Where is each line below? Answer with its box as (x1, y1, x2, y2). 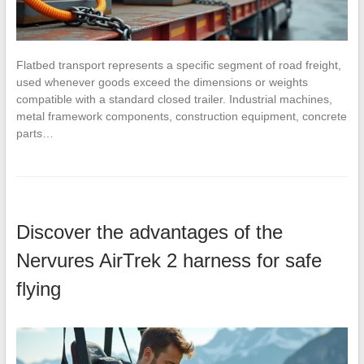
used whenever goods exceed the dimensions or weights (15, 75, 308, 89)
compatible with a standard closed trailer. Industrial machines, (15, 92, 332, 106)
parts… (15, 126, 54, 140)
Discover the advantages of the (15, 220, 283, 243)
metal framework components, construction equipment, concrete (15, 109, 347, 123)
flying (15, 277, 61, 300)
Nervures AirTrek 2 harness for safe (15, 249, 322, 271)
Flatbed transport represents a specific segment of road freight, (15, 58, 341, 71)
